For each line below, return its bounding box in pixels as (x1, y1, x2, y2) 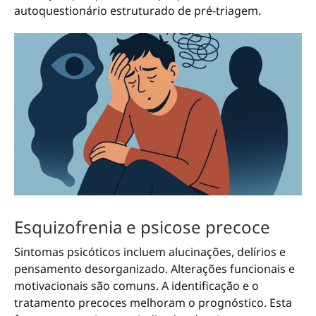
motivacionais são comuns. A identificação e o (14, 277, 259, 293)
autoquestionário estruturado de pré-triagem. (14, 3, 261, 19)
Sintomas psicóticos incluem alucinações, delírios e (14, 243, 286, 260)
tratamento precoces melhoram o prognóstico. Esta (14, 294, 292, 310)
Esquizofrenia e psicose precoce (14, 214, 270, 238)
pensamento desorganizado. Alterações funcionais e (14, 260, 295, 276)
